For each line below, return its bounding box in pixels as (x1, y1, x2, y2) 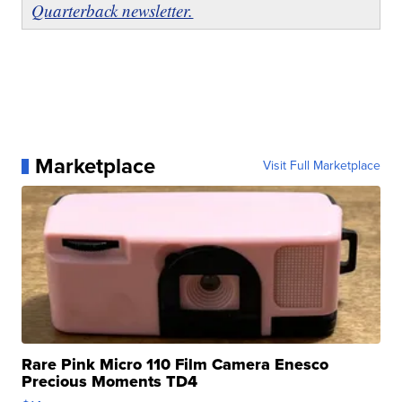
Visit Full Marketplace (262, 156, 380, 176)
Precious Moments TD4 (22, 370, 198, 394)
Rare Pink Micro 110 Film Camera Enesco (22, 353, 329, 377)
